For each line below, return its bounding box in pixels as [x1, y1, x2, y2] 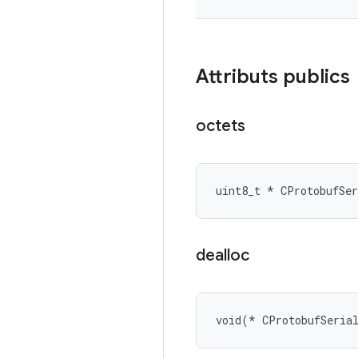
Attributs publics [196, 65, 350, 89]
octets [196, 116, 245, 136]
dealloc [196, 245, 249, 265]
